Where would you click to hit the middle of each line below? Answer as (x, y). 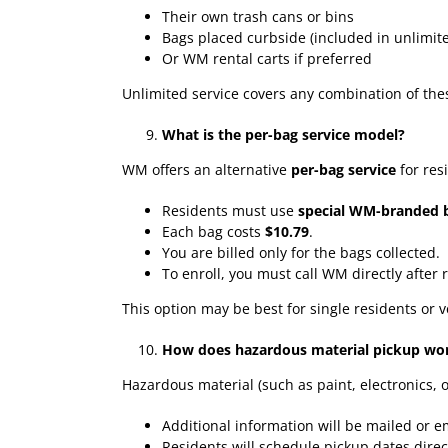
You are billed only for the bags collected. (301, 252)
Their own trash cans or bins (258, 16)
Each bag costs (213, 231)
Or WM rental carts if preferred (267, 58)
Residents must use (230, 210)
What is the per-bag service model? (283, 134)
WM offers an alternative (206, 169)
